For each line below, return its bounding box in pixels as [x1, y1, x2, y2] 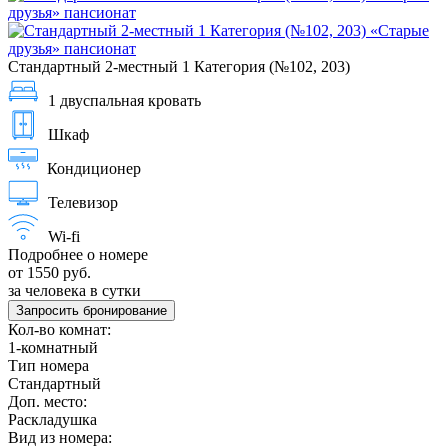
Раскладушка [8, 410, 97, 428]
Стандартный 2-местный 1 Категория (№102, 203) [8, 57, 350, 75]
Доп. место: [8, 392, 87, 410]
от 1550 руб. [8, 263, 91, 281]
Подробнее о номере [8, 245, 148, 263]
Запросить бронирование [16, 302, 167, 318]
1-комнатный [8, 338, 98, 356]
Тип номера [8, 356, 89, 374]
